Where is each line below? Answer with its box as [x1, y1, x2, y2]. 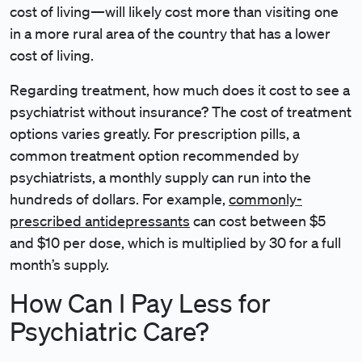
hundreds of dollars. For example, [10, 190, 229, 208]
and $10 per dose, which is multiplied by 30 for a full [10, 234, 341, 251]
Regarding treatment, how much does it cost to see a [10, 81, 350, 99]
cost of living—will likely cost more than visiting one [10, 2, 339, 20]
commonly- [229, 190, 302, 208]
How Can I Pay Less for [10, 288, 271, 318]
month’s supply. [10, 255, 109, 273]
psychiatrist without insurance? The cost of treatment [10, 103, 351, 120]
